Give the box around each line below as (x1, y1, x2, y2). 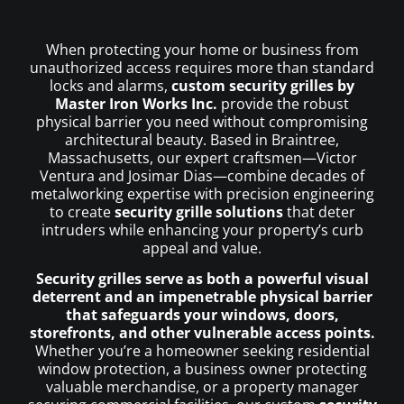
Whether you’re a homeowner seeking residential (34, 340, 370, 361)
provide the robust (217, 93, 349, 114)
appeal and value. (142, 237, 262, 258)
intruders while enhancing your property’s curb (41, 219, 363, 240)
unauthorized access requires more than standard (30, 57, 374, 78)
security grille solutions (114, 201, 283, 222)
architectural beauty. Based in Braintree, (65, 129, 339, 150)
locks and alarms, (50, 75, 171, 96)
